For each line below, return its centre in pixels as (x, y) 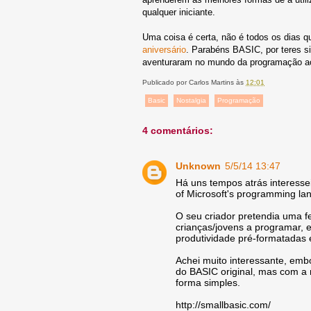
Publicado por (166, 82)
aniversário (164, 49)
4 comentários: (178, 130)
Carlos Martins (211, 82)
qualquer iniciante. (179, 12)
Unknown (198, 166)
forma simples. (208, 282)
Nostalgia (191, 100)
